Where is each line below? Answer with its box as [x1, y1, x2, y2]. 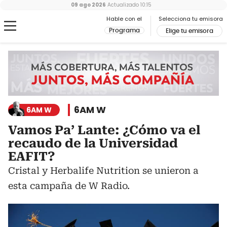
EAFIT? [8, 149, 55, 164]
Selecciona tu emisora [159, 15, 223, 23]
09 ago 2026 [70, 1, 106, 9]
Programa [109, 27, 140, 33]
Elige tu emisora [166, 28, 213, 34]
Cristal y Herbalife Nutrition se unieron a [8, 165, 199, 176]
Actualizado [105, 1, 139, 9]
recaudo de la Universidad [8, 136, 178, 151]
